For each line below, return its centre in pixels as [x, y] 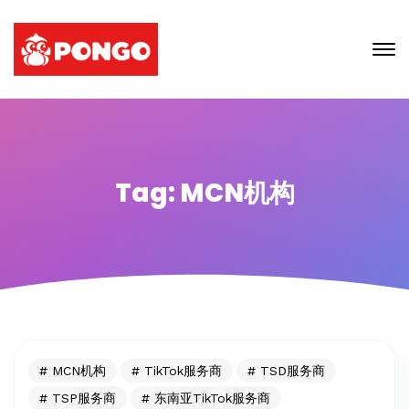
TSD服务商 [293, 370]
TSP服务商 [84, 398]
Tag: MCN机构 [204, 194]
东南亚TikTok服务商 [212, 398]
